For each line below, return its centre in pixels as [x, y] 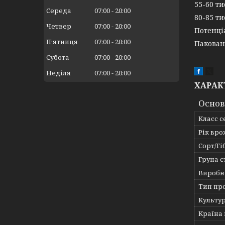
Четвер [59, 26]
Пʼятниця [62, 42]
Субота [58, 58]
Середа [59, 11]
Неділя [59, 73]
